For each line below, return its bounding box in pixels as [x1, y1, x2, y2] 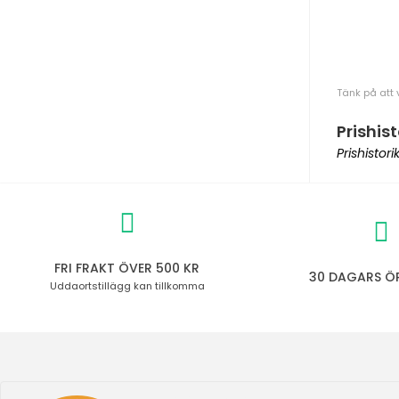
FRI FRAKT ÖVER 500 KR [54, 259, 199, 278]
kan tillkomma [130, 279, 205, 294]
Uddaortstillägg [49, 279, 131, 294]
